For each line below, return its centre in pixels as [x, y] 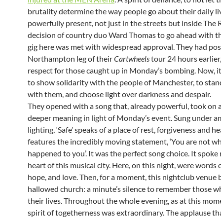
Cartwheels [132, 59]
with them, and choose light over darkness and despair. [119, 94]
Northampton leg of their [71, 59]
